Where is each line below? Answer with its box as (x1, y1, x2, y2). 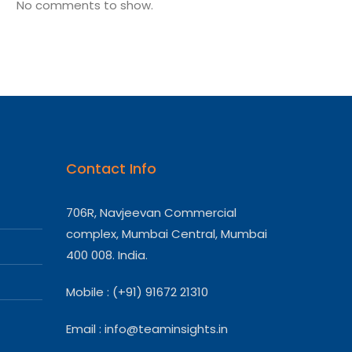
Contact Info (65, 159, 156, 178)
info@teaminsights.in (104, 321, 228, 337)
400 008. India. (65, 247, 148, 263)
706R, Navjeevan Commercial (65, 204, 236, 221)
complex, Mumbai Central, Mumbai (65, 225, 267, 242)
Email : (65, 321, 104, 337)
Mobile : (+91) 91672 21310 (65, 284, 208, 300)
